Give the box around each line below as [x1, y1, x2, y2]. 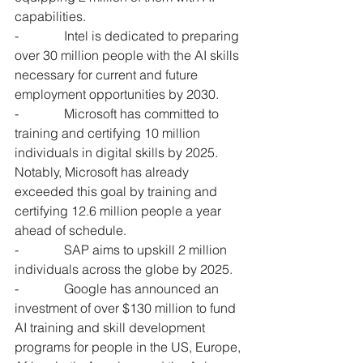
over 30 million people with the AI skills [15, 47, 242, 63]
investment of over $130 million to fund [15, 300, 239, 316]
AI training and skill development [15, 319, 208, 335]
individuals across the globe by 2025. [15, 261, 233, 277]
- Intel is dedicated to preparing [15, 28, 242, 44]
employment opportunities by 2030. [15, 86, 219, 102]
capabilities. [15, 8, 86, 24]
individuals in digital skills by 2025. [15, 144, 221, 160]
